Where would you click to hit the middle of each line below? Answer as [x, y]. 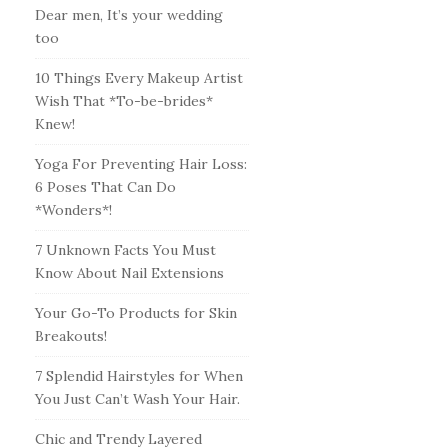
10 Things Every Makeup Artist [138, 78]
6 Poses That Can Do [105, 187]
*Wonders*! [73, 210]
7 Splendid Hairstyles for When [138, 376]
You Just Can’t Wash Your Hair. [137, 399]
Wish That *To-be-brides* [123, 101]
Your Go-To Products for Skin [135, 313]
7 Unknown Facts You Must [125, 250]
